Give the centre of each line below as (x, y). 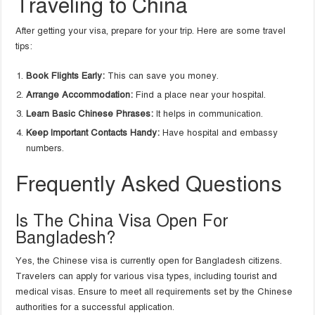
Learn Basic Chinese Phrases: (90, 114)
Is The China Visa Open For (122, 221)
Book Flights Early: (66, 76)
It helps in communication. (208, 114)
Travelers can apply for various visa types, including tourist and (147, 277)
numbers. (45, 149)
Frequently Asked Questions (149, 185)
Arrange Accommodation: (80, 95)
